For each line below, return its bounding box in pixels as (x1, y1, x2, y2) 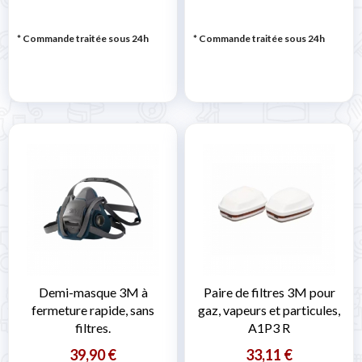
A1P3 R (248, 320, 290, 336)
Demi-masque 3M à (38, 284, 148, 301)
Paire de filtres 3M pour (203, 284, 335, 301)
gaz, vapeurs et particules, (198, 302, 340, 318)
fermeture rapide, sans (32, 302, 154, 318)
